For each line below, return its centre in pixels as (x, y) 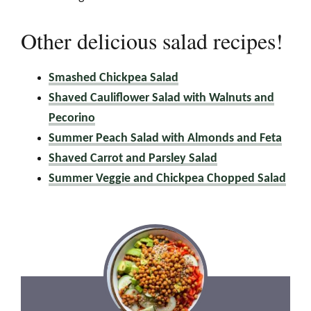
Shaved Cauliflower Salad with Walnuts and (161, 99)
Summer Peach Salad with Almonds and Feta (165, 139)
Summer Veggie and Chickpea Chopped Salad (167, 179)
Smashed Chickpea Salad (114, 78)
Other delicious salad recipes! (152, 41)
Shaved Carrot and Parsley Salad (133, 159)
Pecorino (72, 119)
